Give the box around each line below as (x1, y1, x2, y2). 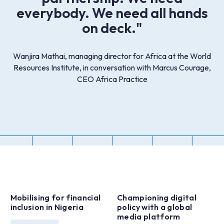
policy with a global (117, 201, 192, 212)
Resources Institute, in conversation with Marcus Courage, (13, 62, 211, 72)
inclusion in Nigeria (10, 201, 83, 212)
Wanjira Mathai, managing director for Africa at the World (13, 51, 211, 61)
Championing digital (117, 192, 197, 202)
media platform (117, 211, 180, 221)
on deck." (82, 19, 142, 36)
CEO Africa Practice (76, 74, 147, 84)
